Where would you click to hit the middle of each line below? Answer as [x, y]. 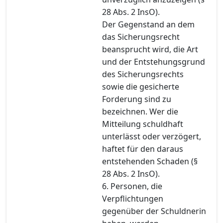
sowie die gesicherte [141, 86]
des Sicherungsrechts [143, 74]
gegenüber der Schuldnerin [154, 211]
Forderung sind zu [137, 99]
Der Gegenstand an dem [148, 24]
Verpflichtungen [133, 198]
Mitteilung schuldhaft [143, 124]
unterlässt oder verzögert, [152, 136]
